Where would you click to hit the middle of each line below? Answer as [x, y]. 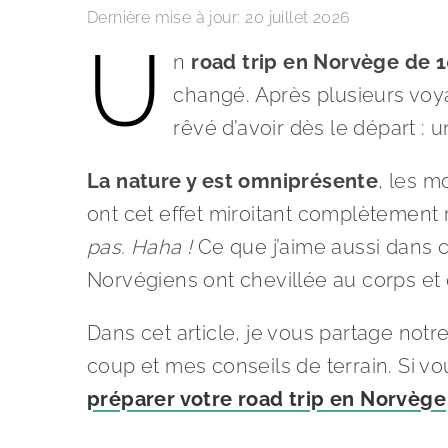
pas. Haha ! [140, 247]
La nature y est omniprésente [233, 181]
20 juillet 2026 [298, 17]
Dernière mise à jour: [164, 17]
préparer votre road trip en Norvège [266, 399]
